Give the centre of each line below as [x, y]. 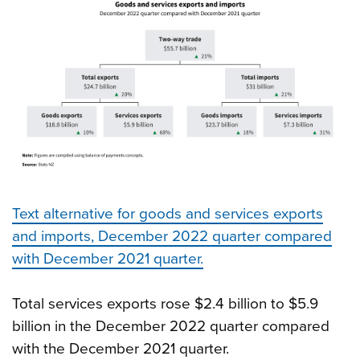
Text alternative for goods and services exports [168, 213]
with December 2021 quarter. [108, 258]
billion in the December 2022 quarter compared [171, 326]
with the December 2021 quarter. [121, 348]
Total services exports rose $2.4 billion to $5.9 [165, 303]
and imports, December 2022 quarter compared [172, 236]
